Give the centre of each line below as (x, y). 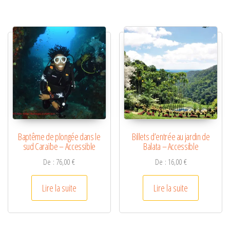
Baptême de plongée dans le (59, 137)
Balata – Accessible (171, 147)
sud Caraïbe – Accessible (59, 147)
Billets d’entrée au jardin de (171, 137)
